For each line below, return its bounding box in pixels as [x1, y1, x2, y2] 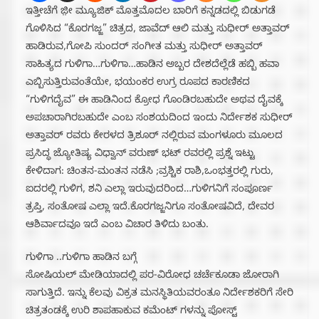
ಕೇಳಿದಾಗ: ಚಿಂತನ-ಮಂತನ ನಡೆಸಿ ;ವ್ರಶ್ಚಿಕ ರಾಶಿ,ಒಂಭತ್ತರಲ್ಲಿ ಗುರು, [26, 165, 273, 179]
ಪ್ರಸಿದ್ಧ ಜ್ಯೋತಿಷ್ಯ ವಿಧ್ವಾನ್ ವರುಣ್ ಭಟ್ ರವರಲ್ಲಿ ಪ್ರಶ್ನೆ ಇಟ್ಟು [26, 147, 255, 162]
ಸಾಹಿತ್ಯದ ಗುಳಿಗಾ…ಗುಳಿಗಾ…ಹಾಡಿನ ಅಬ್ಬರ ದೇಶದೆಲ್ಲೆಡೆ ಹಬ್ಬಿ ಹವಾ [26, 58, 279, 73]
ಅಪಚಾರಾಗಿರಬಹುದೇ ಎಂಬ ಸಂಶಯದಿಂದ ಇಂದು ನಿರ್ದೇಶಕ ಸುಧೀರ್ [26, 112, 293, 126]
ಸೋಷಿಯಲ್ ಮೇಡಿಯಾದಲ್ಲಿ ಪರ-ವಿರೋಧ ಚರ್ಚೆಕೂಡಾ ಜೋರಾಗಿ [26, 269, 279, 283]
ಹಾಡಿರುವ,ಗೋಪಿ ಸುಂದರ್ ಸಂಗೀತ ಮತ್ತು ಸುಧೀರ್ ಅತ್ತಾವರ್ [26, 41, 263, 55]
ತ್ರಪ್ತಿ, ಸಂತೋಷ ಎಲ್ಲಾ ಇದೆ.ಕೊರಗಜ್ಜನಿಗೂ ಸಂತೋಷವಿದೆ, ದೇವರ [26, 201, 274, 215]
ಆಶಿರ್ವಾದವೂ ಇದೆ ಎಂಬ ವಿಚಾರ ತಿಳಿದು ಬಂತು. [26, 219, 209, 233]
